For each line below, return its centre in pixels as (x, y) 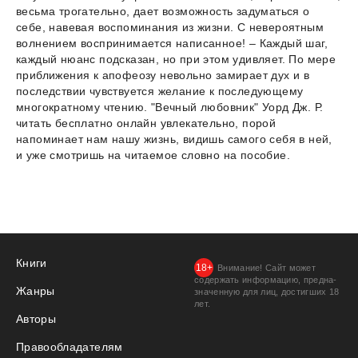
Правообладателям (70, 347)
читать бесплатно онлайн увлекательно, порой (146, 123)
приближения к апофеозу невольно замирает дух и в (163, 76)
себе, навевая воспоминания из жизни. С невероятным (170, 28)
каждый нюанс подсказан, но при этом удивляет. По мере (176, 60)
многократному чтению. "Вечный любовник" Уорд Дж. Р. (170, 107)
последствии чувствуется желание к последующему (160, 91)
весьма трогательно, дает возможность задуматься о (163, 12)
